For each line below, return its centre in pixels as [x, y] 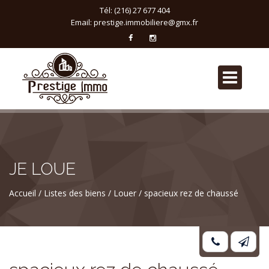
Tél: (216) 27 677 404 [134, 10]
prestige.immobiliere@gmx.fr [146, 22]
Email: [82, 22]
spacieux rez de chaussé [191, 193]
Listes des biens [75, 193]
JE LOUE [42, 169]
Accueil [23, 193]
